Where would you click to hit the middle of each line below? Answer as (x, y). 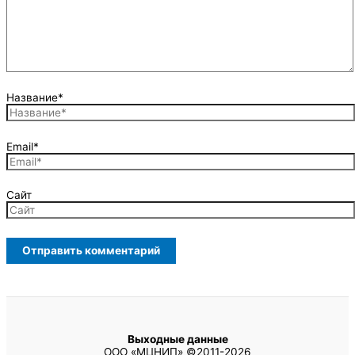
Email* (23, 146)
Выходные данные (177, 340)
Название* (35, 98)
